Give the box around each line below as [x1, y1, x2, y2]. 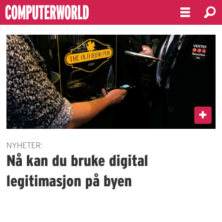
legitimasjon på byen [6, 171, 132, 189]
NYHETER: [6, 140, 43, 150]
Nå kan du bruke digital [6, 151, 149, 169]
